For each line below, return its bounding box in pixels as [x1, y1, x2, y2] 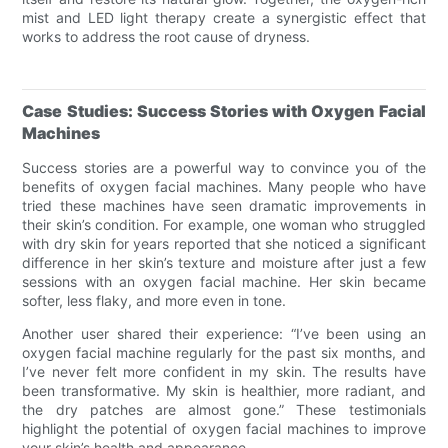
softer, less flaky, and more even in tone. [22, 291, 287, 309]
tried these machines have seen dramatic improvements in [22, 196, 426, 214]
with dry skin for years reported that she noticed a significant [22, 234, 426, 252]
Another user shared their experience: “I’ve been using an [22, 324, 426, 342]
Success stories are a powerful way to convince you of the [22, 158, 426, 176]
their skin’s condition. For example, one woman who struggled [22, 215, 426, 233]
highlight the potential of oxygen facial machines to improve [22, 419, 426, 437]
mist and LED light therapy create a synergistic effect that [22, 8, 426, 26]
